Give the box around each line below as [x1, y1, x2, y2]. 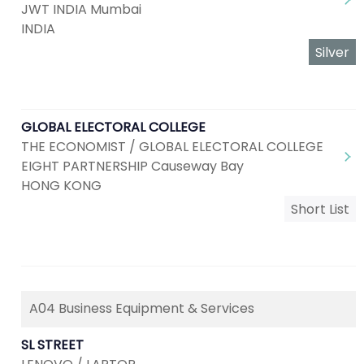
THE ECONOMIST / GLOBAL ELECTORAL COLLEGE [21, 137, 323, 156]
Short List [291, 200, 349, 219]
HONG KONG [21, 176, 102, 195]
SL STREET [21, 336, 84, 354]
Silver [315, 43, 349, 62]
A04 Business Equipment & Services [29, 299, 254, 318]
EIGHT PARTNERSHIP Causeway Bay [21, 157, 244, 175]
